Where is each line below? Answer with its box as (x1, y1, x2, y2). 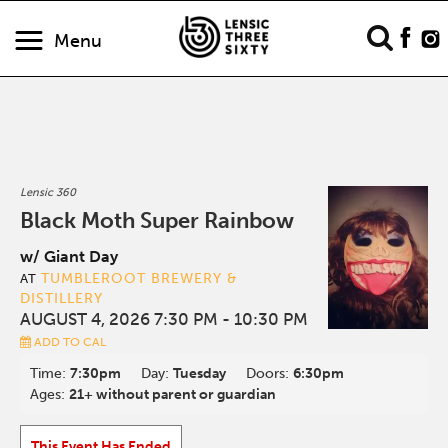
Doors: (246, 365, 294, 382)
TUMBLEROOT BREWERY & (41, 270, 239, 287)
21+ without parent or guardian (69, 386, 277, 403)
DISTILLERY (20, 290, 104, 307)
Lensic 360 (20, 186, 77, 199)
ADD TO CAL (31, 335, 107, 349)
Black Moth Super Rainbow (20, 207, 295, 234)
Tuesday (173, 365, 227, 382)
